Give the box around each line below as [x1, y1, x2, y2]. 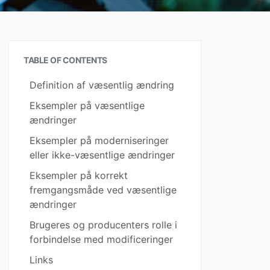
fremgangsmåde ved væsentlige [30, 184, 177, 196]
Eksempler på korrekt [30, 169, 128, 181]
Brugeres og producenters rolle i [30, 219, 177, 231]
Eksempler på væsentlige [30, 99, 145, 111]
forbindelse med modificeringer [30, 233, 173, 245]
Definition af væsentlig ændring [30, 79, 174, 91]
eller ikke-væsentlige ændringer [30, 149, 175, 161]
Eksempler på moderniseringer [30, 134, 169, 146]
